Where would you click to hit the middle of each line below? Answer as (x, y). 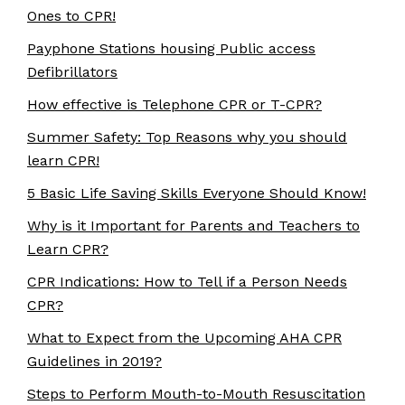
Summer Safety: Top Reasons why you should (187, 137)
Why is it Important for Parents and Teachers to (193, 226)
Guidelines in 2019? (94, 361)
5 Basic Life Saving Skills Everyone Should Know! (197, 193)
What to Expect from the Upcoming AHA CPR (184, 338)
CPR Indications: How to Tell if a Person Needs (187, 282)
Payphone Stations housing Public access (171, 48)
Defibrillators (72, 72)
